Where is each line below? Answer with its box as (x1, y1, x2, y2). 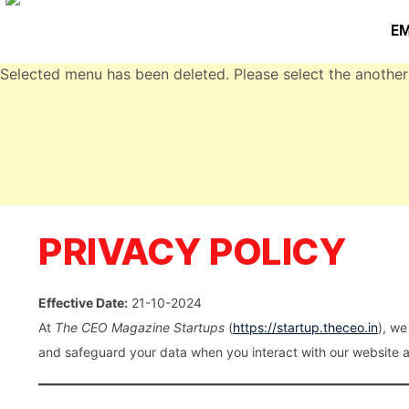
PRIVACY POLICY (38, 228, 346, 274)
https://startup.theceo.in (233, 319, 378, 335)
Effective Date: (38, 294, 128, 310)
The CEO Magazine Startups (55, 319, 225, 335)
